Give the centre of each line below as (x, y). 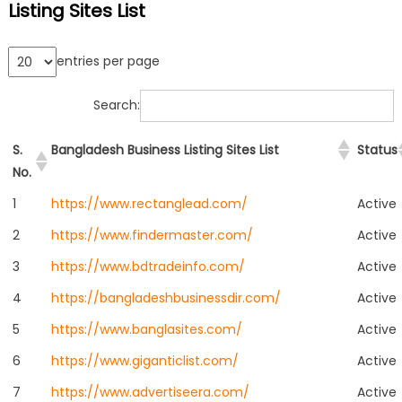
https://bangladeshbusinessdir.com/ (166, 297)
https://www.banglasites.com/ (146, 329)
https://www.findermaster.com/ (152, 235)
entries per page (108, 61)
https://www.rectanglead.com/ (149, 203)
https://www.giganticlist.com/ (144, 360)
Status (377, 149)
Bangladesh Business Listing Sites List (165, 149)
